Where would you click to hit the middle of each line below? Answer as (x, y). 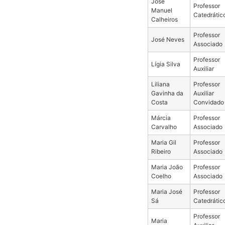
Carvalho (164, 127)
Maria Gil (163, 142)
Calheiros (164, 19)
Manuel (161, 10)
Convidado (208, 102)
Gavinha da (167, 93)
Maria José (166, 191)
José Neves (167, 39)
